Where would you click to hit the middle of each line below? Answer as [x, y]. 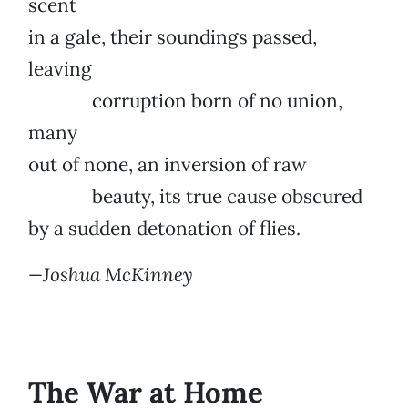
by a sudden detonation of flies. [164, 229]
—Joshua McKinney [111, 275]
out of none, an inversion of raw [168, 165]
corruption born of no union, [185, 101]
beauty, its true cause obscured [195, 197]
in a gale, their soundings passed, [173, 37]
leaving [60, 69]
